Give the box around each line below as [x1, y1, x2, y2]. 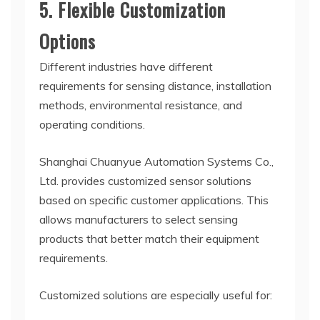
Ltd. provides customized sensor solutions [39, 173, 251, 188]
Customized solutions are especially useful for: [39, 287, 272, 302]
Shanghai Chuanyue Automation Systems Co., [39, 154, 274, 169]
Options [39, 26, 96, 55]
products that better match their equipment [39, 231, 259, 246]
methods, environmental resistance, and [39, 97, 242, 112]
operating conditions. [39, 116, 145, 131]
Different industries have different [39, 59, 213, 74]
